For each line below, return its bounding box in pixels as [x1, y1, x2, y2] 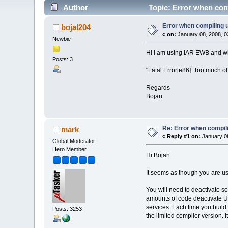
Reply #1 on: [167, 133, 201, 140]
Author [63, 3, 88, 12]
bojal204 [61, 22, 91, 32]
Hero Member [52, 146, 87, 152]
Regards [146, 83, 170, 91]
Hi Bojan [146, 151, 170, 159]
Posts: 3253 [52, 205, 82, 212]
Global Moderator [52, 137, 96, 144]
